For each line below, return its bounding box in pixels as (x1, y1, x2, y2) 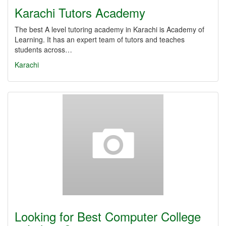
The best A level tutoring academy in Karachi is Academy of (15, 24, 204, 34)
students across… (15, 44, 72, 54)
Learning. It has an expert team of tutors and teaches (15, 34, 185, 44)
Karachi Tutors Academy (15, 4, 145, 21)
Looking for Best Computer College (15, 207, 201, 225)
